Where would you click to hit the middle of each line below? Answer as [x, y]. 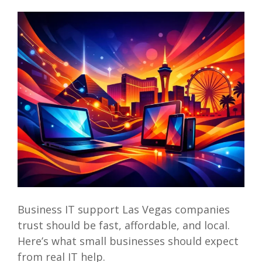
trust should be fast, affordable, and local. [123, 225]
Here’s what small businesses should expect [128, 241]
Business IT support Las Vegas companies [123, 209]
